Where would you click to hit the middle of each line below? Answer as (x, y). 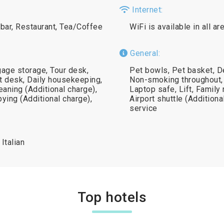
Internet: (146, 10)
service (143, 108)
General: (144, 53)
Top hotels (112, 197)
